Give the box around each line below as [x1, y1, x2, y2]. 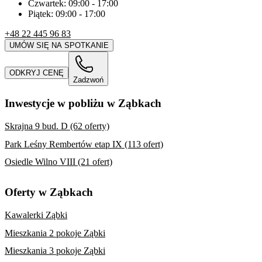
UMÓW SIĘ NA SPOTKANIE [9, 41, 109, 50]
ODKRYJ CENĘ [9, 68, 64, 78]
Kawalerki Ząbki [5, 209, 67, 220]
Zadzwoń [73, 75, 104, 85]
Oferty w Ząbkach [5, 185, 93, 198]
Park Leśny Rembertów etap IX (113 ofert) [5, 139, 163, 149]
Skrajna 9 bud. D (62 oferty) [5, 120, 109, 131]
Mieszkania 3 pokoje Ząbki [5, 246, 105, 256]
